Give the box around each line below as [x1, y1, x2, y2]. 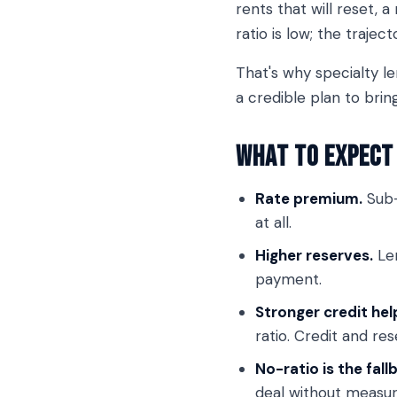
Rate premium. [255, 189, 362, 208]
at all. [255, 213, 292, 232]
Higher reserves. [255, 245, 373, 265]
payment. [255, 269, 322, 289]
